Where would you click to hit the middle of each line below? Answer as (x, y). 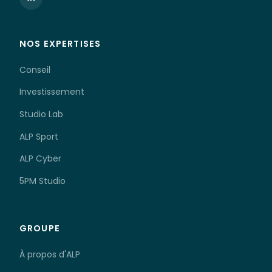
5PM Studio (42, 181)
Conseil (35, 70)
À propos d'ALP (50, 255)
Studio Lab (41, 114)
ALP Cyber (40, 159)
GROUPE (40, 229)
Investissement (52, 92)
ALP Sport (39, 136)
